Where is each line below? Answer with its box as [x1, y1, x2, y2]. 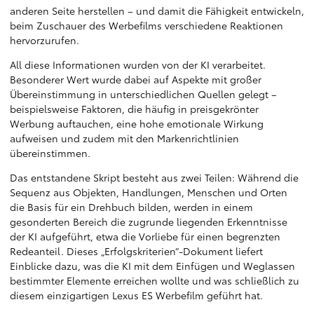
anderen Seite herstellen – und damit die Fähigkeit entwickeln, [10, 4, 304, 18]
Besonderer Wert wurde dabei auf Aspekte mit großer [10, 72, 261, 86]
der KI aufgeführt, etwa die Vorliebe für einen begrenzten [10, 229, 280, 243]
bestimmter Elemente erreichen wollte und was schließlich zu [10, 273, 299, 287]
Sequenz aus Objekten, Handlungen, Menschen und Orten [10, 185, 287, 199]
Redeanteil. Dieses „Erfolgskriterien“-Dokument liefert [10, 244, 263, 258]
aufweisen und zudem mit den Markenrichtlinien [10, 131, 239, 145]
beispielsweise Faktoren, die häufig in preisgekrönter [10, 102, 259, 116]
